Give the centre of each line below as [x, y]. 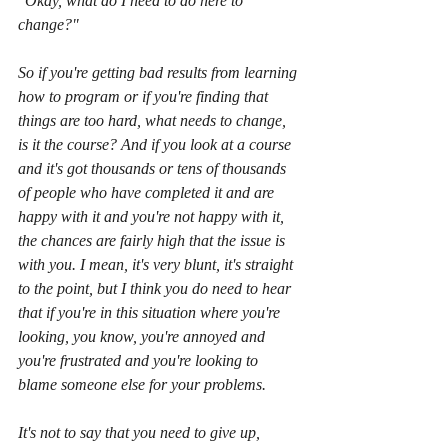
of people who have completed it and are [148, 192]
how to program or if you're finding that [145, 96]
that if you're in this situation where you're [151, 312]
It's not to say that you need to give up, [141, 432]
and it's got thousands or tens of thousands [154, 168]
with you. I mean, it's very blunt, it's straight [157, 264]
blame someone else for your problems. [142, 384]
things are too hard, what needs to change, [154, 120]
